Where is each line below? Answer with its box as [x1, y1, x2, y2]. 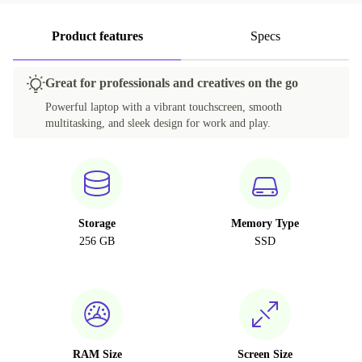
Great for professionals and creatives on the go [45, 76, 298, 90]
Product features [51, 29, 143, 44]
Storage [78, 217, 116, 230]
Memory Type [231, 217, 299, 230]
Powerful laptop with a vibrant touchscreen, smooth [45, 101, 282, 114]
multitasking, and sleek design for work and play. [45, 117, 271, 130]
